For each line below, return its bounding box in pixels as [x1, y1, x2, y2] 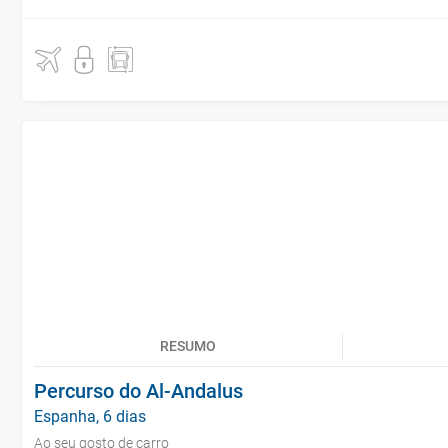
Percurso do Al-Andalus [34, 379, 243, 403]
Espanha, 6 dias [34, 407, 146, 426]
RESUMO [160, 338, 216, 354]
